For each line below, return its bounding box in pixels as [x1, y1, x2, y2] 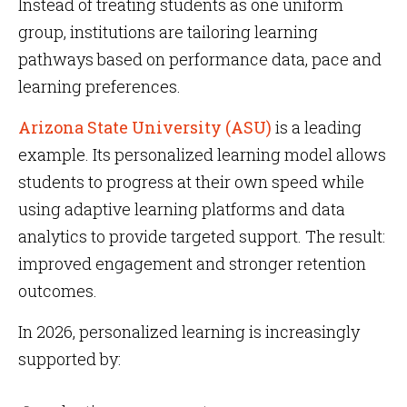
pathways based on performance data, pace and [18, 48, 382, 70]
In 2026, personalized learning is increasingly [18, 321, 360, 342]
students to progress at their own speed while [18, 171, 364, 193]
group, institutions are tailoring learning [18, 21, 318, 43]
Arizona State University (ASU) [18, 116, 272, 138]
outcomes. [18, 280, 97, 302]
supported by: [18, 348, 121, 370]
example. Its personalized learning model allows [18, 144, 386, 165]
